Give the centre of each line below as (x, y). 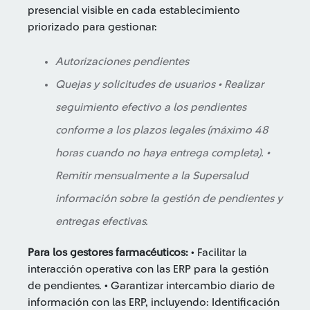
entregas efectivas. (102, 221)
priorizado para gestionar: (92, 27)
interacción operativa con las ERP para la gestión (148, 269)
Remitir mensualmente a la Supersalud (152, 176)
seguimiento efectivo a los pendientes (151, 107)
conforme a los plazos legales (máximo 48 (162, 130)
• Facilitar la (218, 253)
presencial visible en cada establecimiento (134, 10)
